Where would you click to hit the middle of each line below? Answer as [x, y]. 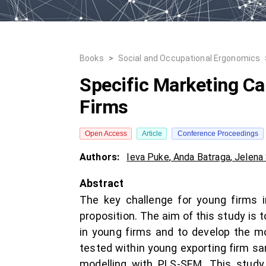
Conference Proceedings [218, 134]
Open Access [106, 134]
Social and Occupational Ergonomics [189, 58]
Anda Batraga [202, 157]
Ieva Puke [148, 157]
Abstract [102, 183]
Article [152, 134]
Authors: [101, 157]
